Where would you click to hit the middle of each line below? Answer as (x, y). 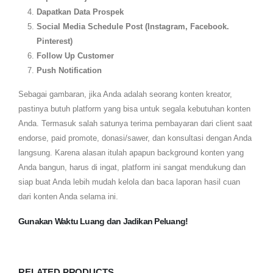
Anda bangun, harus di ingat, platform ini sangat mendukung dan (132, 168)
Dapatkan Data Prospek (80, 12)
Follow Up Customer (75, 56)
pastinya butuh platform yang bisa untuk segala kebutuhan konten (134, 109)
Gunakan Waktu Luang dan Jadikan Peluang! (103, 221)
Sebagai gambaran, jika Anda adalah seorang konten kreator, (125, 94)
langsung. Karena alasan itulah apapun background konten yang (131, 153)
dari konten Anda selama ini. (68, 197)
